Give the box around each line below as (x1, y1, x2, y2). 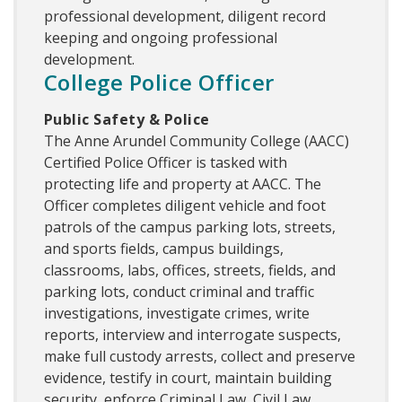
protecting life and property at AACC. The (44, 174, 321, 195)
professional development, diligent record (44, 6, 326, 27)
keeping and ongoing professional (44, 28, 277, 48)
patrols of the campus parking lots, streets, (44, 217, 336, 238)
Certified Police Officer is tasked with (44, 153, 287, 173)
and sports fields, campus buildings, (44, 239, 284, 259)
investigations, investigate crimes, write (44, 303, 310, 324)
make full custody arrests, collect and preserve (44, 346, 355, 367)
